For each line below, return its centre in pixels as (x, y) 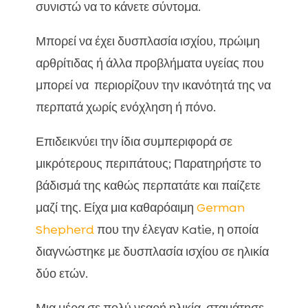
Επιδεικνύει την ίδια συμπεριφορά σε (134, 142)
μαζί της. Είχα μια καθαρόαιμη (116, 208)
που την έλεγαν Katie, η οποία (176, 230)
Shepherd (65, 230)
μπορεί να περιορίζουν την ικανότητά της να (153, 86)
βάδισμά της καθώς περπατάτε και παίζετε (148, 186)
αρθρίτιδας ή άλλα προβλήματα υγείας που (150, 64)
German (220, 208)
